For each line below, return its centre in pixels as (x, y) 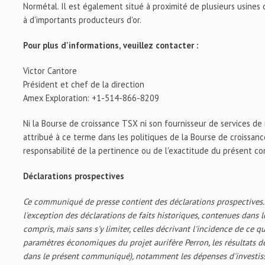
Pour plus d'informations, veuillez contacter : (111, 45)
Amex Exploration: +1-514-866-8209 (91, 98)
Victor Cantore (50, 71)
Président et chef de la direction (84, 84)
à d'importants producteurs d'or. (83, 20)
